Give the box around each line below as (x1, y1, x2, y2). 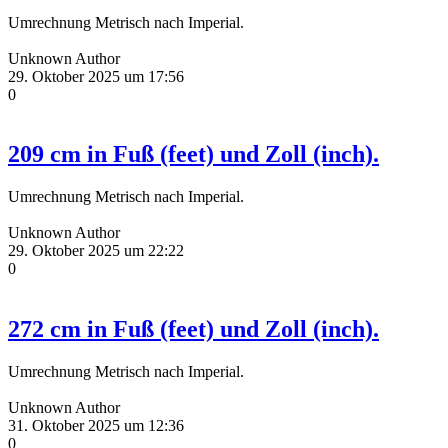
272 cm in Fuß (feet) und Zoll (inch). (8, 316, 379, 343)
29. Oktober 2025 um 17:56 (8, 67, 184, 85)
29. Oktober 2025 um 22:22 (8, 242, 184, 260)
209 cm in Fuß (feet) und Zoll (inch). (8, 141, 379, 168)
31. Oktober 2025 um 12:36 (8, 417, 184, 435)
